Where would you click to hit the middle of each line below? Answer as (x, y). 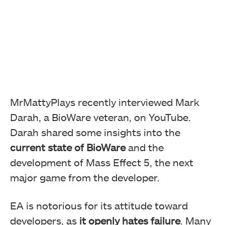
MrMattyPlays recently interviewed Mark (105, 102)
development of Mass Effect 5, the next (102, 162)
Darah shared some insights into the (95, 132)
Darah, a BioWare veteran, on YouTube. (100, 117)
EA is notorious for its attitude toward (99, 205)
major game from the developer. (85, 177)
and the (145, 147)
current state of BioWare (68, 147)
